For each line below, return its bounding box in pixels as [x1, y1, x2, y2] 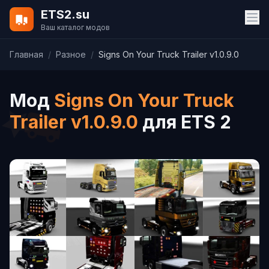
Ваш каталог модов [41, 23, 110, 32]
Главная [10, 49, 43, 59]
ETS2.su [41, 7, 89, 22]
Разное [56, 49, 86, 59]
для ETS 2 [138, 111, 231, 133]
